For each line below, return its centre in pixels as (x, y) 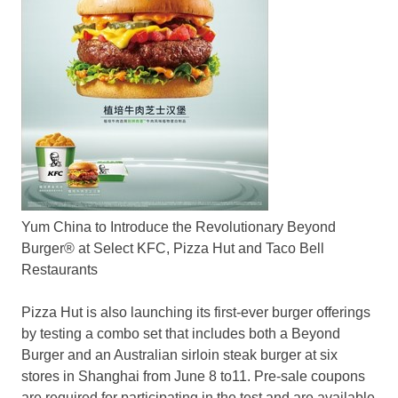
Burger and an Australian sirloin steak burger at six (179, 355)
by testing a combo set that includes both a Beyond (181, 334)
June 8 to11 (211, 377)
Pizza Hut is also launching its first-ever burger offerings (196, 313)
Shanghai (109, 377)
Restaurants (60, 270)
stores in (50, 377)
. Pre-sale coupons (306, 377)
